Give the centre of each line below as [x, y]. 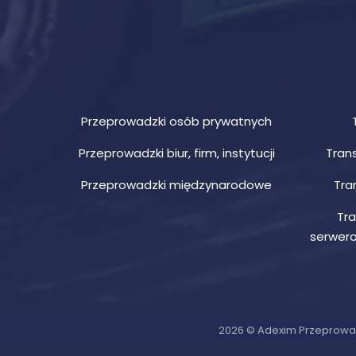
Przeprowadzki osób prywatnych [176, 121]
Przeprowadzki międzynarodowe [176, 185]
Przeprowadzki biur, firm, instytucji [176, 153]
